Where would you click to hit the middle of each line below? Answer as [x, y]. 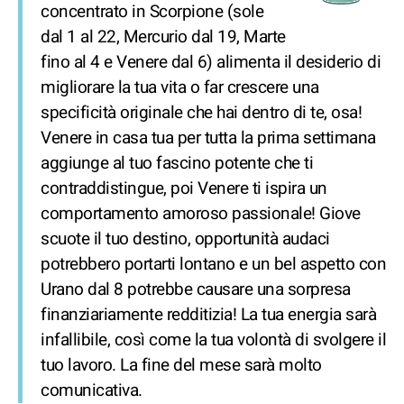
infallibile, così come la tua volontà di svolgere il [213, 340]
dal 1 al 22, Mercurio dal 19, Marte [163, 37]
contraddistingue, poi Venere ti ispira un [184, 188]
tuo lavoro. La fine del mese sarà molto [181, 365]
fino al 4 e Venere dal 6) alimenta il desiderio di [211, 62]
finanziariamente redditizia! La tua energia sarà [208, 315]
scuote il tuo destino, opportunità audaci [185, 239]
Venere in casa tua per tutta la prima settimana [208, 138]
